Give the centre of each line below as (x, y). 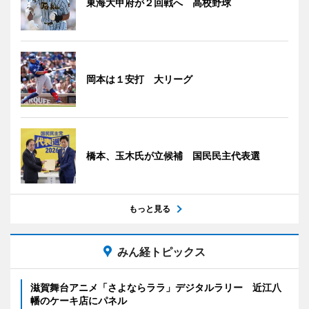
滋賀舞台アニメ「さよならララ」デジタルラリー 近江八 (156, 287)
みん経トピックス (161, 251)
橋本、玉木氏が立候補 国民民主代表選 (173, 155)
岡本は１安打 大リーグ (139, 79)
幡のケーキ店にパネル (79, 300)
